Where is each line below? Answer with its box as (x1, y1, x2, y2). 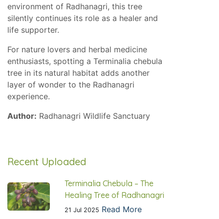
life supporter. (7, 25, 59, 35)
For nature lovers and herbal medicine (7, 44, 147, 55)
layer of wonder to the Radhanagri (7, 80, 134, 90)
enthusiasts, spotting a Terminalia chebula (7, 56, 162, 66)
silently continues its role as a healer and (7, 13, 158, 23)
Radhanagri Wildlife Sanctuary (37, 111, 150, 121)
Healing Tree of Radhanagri (65, 190, 165, 200)
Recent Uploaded (7, 155, 86, 168)
